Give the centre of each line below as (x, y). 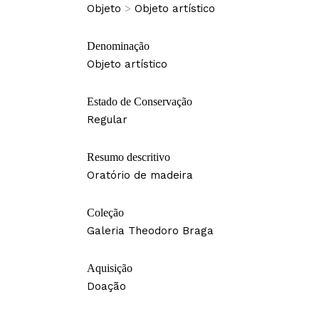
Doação (106, 287)
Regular (107, 120)
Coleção (105, 213)
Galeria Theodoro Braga (150, 231)
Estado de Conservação (139, 102)
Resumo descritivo (128, 157)
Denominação (118, 46)
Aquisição (109, 268)
